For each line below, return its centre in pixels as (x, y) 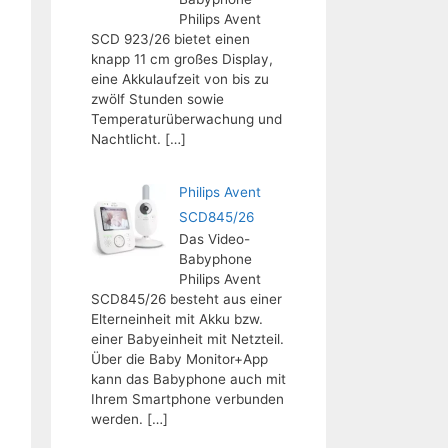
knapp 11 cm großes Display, (182, 58)
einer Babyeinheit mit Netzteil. (187, 339)
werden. (117, 419)
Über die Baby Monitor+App (179, 359)
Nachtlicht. (126, 138)
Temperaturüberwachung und (186, 118)
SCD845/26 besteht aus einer (186, 299)
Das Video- (214, 239)
